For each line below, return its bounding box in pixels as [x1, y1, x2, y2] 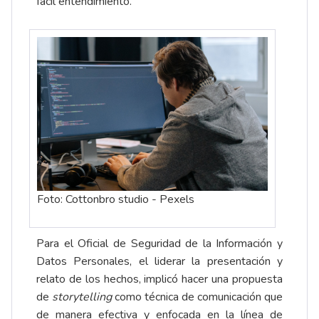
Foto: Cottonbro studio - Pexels [37, 192, 194, 208]
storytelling [52, 289, 112, 305]
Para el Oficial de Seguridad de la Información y [36, 236, 283, 252]
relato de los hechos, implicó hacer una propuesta [36, 271, 283, 288]
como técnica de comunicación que [112, 289, 283, 305]
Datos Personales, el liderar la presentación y [36, 253, 283, 270]
